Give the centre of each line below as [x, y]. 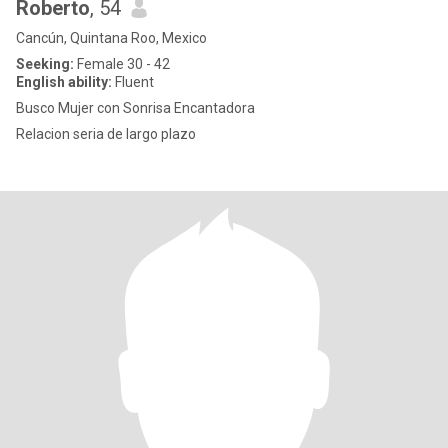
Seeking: [45, 64]
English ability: [64, 82]
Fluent [133, 82]
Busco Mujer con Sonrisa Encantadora [135, 108]
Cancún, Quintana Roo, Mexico [111, 38]
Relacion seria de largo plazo [106, 134]
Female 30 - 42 [122, 64]
